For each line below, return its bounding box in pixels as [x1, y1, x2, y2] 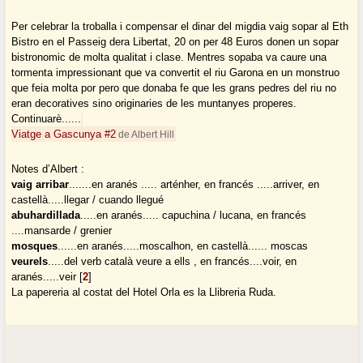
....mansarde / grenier [11, 224, 113, 237]
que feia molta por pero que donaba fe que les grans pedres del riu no [11, 82, 337, 95]
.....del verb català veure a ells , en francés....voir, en [48, 255, 297, 268]
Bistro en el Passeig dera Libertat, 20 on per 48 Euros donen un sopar [11, 36, 340, 49]
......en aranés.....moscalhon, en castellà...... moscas [58, 240, 309, 253]
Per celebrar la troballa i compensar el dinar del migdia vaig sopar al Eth [11, 20, 349, 33]
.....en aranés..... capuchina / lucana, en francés [80, 209, 307, 222]
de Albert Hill [116, 129, 175, 140]
